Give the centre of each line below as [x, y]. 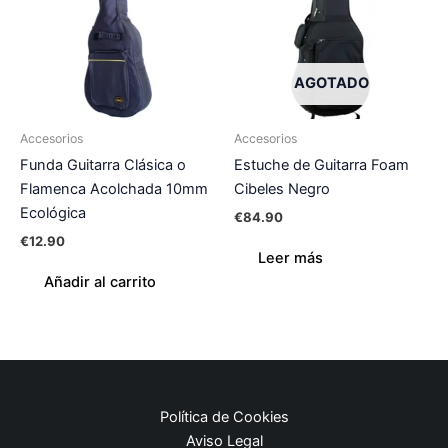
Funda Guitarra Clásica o [103, 165]
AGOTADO [331, 82]
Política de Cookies [224, 416]
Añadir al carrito [100, 282]
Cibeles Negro [282, 189]
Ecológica [53, 213]
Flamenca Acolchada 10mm [114, 189]
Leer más [290, 258]
